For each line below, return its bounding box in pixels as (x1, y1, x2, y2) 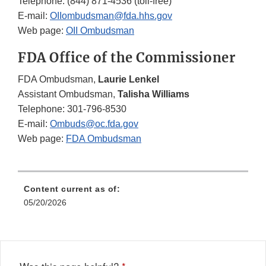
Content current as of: (24, 184, 120, 194)
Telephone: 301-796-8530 (18, 104, 126, 115)
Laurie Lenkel (98, 74, 161, 85)
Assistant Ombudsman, (18, 89, 118, 100)
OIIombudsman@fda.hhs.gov (50, 11, 172, 21)
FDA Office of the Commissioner (18, 49, 235, 66)
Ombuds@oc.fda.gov (50, 119, 138, 129)
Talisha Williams (118, 89, 189, 100)
